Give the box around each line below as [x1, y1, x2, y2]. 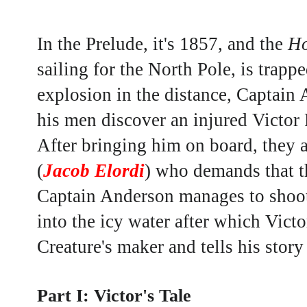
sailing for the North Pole [37, 59, 231, 80]
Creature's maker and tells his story [37, 236, 304, 258]
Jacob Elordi [43, 160, 145, 182]
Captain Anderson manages [37, 186, 245, 207]
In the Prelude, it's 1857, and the [37, 34, 288, 55]
